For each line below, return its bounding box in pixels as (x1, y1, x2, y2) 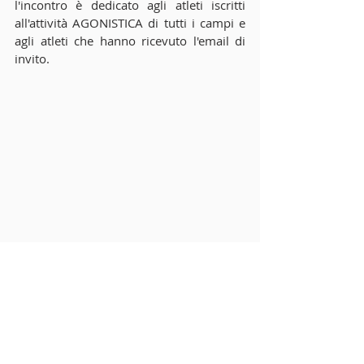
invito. (15, 50, 50, 67)
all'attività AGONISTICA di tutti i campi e (15, 15, 245, 31)
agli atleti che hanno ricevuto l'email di (15, 32, 245, 49)
